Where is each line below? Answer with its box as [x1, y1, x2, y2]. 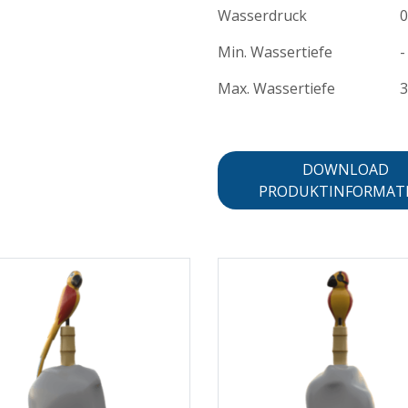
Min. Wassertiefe [218, 41, 332, 62]
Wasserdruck [218, 5, 307, 25]
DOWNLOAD [301, 158, 389, 179]
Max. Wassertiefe [218, 77, 335, 98]
